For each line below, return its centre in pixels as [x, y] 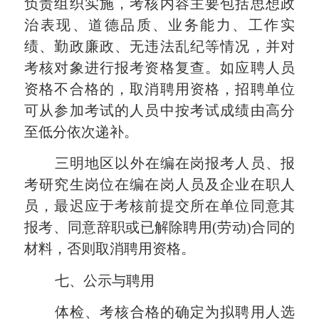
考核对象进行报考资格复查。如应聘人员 [159, 68]
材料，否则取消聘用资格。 [114, 249]
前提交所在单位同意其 [220, 206]
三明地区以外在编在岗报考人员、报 [174, 163]
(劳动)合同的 [253, 228]
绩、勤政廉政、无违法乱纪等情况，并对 [159, 47]
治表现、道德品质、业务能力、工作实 [159, 25]
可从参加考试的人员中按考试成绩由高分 [159, 111]
